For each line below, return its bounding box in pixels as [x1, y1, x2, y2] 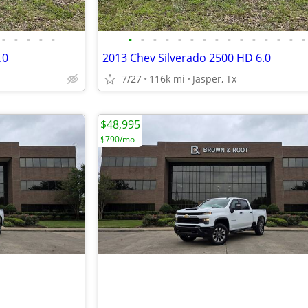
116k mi [149, 72, 185, 85]
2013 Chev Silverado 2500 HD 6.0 [102, 50, 271, 65]
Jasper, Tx [192, 72, 236, 85]
